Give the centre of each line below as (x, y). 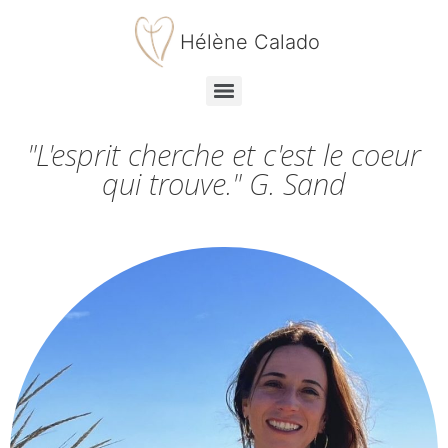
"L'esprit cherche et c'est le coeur (224, 154)
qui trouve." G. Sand (224, 183)
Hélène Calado (250, 42)
